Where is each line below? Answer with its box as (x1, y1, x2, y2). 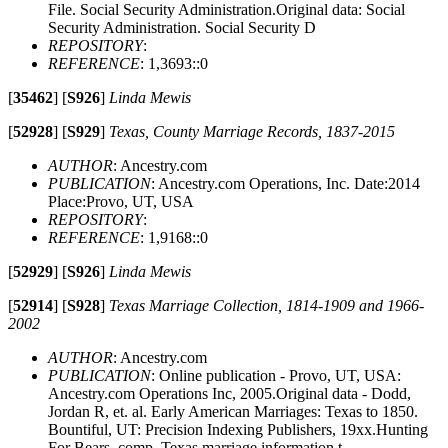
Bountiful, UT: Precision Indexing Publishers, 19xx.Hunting (48, 420, 428, 438)
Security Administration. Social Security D (48, 18, 316, 36)
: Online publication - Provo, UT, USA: (151, 366, 401, 384)
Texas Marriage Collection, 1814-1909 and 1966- (109, 296, 424, 314)
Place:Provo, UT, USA (48, 192, 194, 210)
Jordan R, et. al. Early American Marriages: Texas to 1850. (48, 402, 418, 420)
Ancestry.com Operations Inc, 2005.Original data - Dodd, (48, 384, 411, 402)
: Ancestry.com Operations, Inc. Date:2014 (151, 174, 420, 192)
